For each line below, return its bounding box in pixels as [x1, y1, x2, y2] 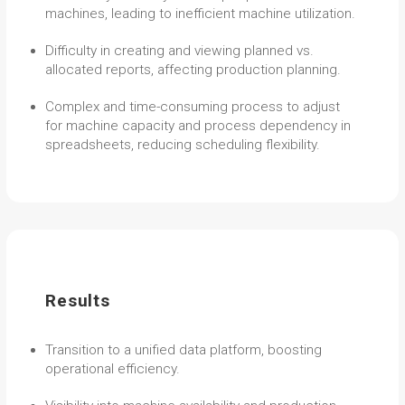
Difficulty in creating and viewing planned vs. [45, 42, 315, 59]
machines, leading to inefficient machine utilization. [45, 5, 356, 22]
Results [45, 289, 110, 311]
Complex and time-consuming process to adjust [45, 98, 341, 115]
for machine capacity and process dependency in [45, 117, 352, 134]
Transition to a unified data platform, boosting [45, 341, 323, 358]
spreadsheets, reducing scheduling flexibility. [45, 136, 321, 153]
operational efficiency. [45, 360, 181, 377]
